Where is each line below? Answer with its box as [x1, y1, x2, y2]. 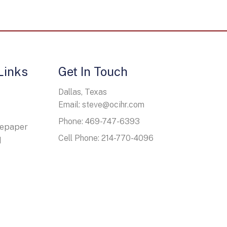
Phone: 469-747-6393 [58, 116, 140, 126]
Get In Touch [58, 64, 128, 79]
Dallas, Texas [58, 87, 107, 97]
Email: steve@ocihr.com [58, 99, 144, 109]
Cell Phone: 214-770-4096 [58, 133, 154, 143]
